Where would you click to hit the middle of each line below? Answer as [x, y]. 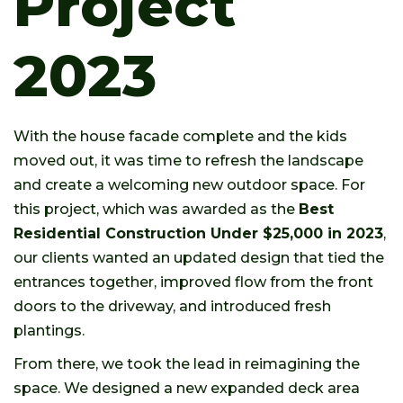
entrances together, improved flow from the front [193, 282]
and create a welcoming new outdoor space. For [189, 185]
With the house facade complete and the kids [180, 136]
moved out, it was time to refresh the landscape [188, 161]
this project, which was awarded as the [156, 209]
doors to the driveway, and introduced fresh [172, 306]
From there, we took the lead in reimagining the [187, 364]
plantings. [49, 331]
